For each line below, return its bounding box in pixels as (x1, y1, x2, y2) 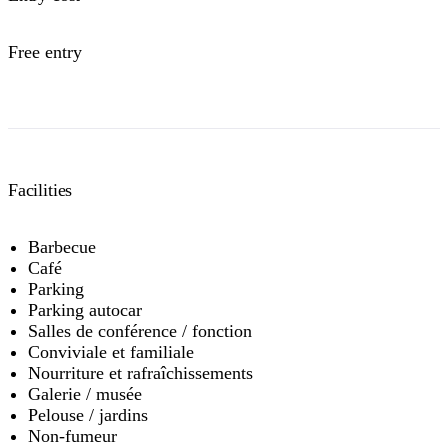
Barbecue (28, 237, 96, 258)
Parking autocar (28, 300, 142, 321)
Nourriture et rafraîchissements (28, 363, 253, 384)
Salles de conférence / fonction (28, 321, 252, 342)
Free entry (8, 42, 82, 63)
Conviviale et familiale (28, 342, 194, 363)
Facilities (8, 180, 73, 201)
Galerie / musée (28, 384, 142, 405)
